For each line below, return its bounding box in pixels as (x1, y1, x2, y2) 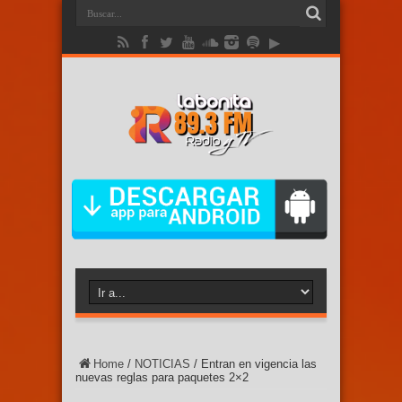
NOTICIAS (135, 357, 190, 371)
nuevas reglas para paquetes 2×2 (75, 371, 249, 385)
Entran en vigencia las (201, 357, 317, 371)
